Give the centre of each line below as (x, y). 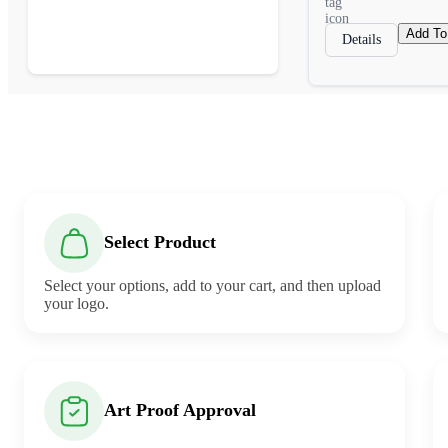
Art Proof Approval (180, 410)
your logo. (76, 303)
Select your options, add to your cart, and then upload (212, 285)
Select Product (160, 242)
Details (361, 39)
